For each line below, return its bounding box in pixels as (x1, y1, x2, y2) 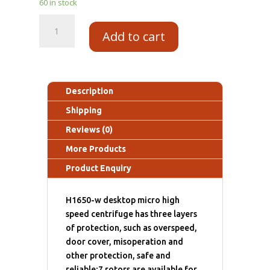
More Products (66, 144, 127, 154)
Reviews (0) (66, 125, 113, 135)
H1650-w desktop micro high (66, 195, 180, 206)
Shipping (66, 105, 102, 116)
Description (66, 86, 114, 96)
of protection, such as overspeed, (66, 223, 198, 233)
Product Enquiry (66, 163, 132, 174)
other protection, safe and (66, 251, 171, 261)
